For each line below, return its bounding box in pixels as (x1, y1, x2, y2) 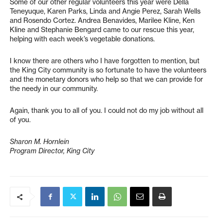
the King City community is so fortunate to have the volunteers (10, 66, 206, 74)
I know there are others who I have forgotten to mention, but (10, 56, 200, 65)
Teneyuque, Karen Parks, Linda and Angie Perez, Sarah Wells (10, 7, 200, 16)
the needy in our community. (10, 84, 98, 93)
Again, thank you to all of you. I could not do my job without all (10, 106, 203, 115)
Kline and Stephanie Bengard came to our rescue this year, (10, 25, 194, 34)
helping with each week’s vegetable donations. (10, 35, 155, 43)
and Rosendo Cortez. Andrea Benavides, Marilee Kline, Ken (10, 16, 195, 25)
